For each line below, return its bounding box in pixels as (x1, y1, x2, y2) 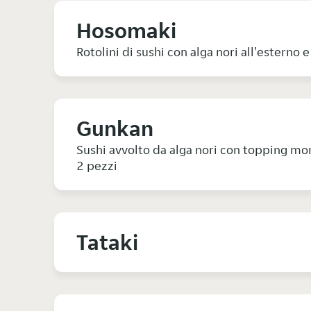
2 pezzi (76, 158, 117, 174)
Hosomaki (76, 17, 176, 45)
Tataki (76, 228, 138, 257)
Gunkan (76, 115, 153, 143)
